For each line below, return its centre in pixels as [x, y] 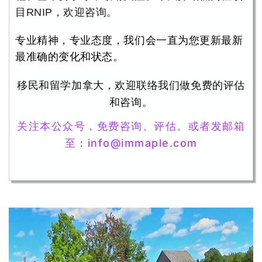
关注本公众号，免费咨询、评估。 [103, 126]
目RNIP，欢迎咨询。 [66, 12]
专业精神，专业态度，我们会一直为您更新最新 [129, 40]
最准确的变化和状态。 [70, 56]
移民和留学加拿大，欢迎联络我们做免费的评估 [131, 85]
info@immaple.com [142, 143]
